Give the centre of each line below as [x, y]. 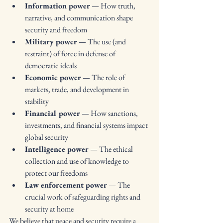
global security [47, 137]
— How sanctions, [110, 113]
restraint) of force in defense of [71, 54]
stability [37, 101]
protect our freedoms [56, 173]
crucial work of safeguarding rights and [83, 197]
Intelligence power [57, 149]
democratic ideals [51, 65]
